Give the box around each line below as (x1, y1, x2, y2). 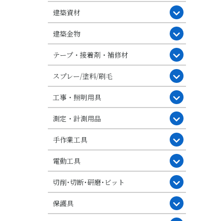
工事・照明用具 (53, 92, 101, 102)
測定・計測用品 (53, 113, 101, 123)
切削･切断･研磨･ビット (53, 177, 125, 187)
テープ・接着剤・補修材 (53, 49, 128, 60)
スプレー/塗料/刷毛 (53, 71, 112, 81)
